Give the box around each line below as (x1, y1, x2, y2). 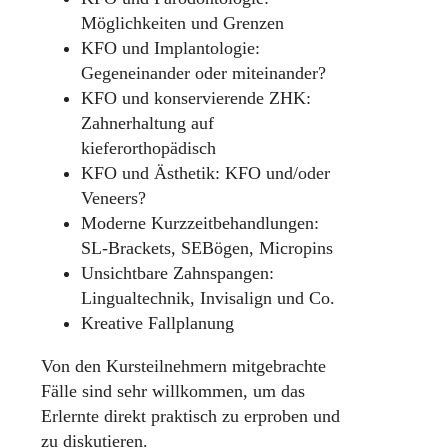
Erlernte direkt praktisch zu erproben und (41, 406, 340, 427)
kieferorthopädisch (81, 138, 216, 159)
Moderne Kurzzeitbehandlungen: (81, 213, 319, 234)
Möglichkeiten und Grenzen (81, 13, 284, 34)
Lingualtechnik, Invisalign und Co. (81, 288, 335, 309)
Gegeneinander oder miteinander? (81, 63, 326, 84)
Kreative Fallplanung (81, 313, 234, 334)
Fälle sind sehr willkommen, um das (41, 381, 305, 402)
